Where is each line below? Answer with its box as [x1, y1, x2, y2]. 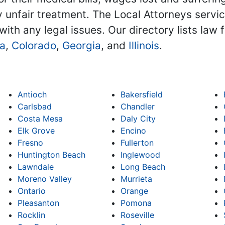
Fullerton [120, 138, 154, 148]
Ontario [18, 186, 46, 196]
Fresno [18, 138, 44, 148]
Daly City [120, 114, 156, 124]
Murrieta [120, 174, 152, 184]
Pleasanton [18, 198, 60, 208]
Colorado [12, 39, 56, 52]
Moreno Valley [18, 174, 72, 184]
